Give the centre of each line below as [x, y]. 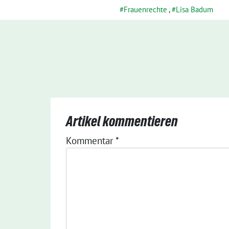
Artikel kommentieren [122, 121]
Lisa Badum [194, 9]
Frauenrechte [145, 9]
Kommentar [91, 141]
